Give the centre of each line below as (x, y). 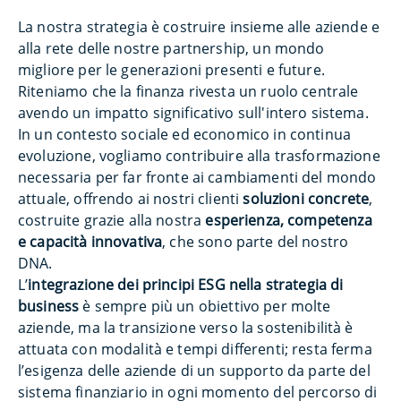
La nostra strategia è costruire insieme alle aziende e (199, 27)
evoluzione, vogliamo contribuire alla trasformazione (199, 156)
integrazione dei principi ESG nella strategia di (186, 285)
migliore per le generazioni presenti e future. (171, 70)
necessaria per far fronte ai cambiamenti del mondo (197, 177)
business (49, 306)
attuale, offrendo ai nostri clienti (131, 199)
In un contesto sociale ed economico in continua (185, 134)
